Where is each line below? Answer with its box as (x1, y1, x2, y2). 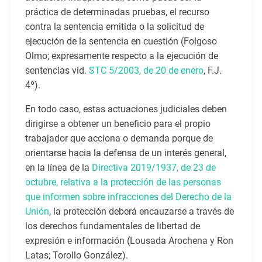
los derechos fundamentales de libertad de (25, 220, 200, 232)
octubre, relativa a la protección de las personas (25, 177, 221, 188)
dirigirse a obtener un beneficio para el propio (25, 118, 211, 130)
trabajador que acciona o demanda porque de (25, 133, 213, 144)
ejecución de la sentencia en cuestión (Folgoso (25, 36, 217, 47)
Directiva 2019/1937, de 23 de (91, 162, 216, 174)
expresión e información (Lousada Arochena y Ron (25, 235, 233, 247)
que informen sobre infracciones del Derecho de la (25, 191, 232, 203)
